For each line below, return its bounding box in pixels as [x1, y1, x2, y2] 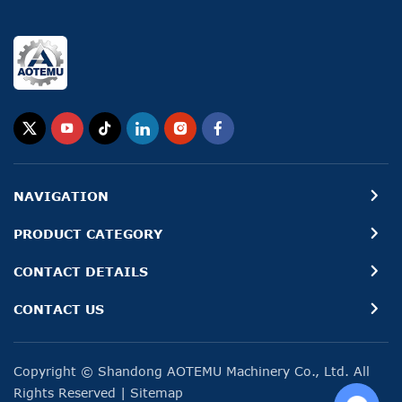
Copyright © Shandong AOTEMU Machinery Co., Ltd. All [13, 363, 370, 379]
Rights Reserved [13, 385, 120, 400]
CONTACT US [13, 301, 104, 317]
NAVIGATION [13, 188, 109, 204]
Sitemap [130, 385, 183, 400]
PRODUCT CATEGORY [13, 226, 162, 241]
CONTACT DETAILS [13, 264, 148, 279]
